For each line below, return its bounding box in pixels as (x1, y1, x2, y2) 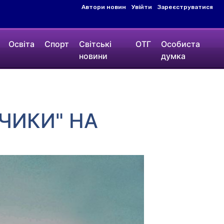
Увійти (131, 3, 152, 10)
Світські (78, 39, 111, 49)
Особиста (161, 39, 200, 49)
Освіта (8, 39, 34, 49)
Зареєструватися (157, 3, 213, 10)
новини (78, 51, 107, 61)
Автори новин (81, 3, 126, 10)
